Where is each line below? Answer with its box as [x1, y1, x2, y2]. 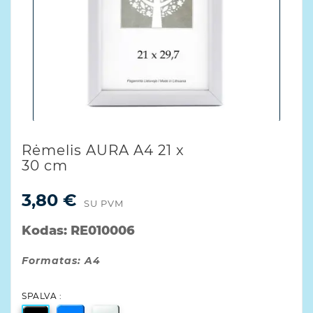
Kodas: [22, 222, 71, 238]
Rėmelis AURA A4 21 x [22, 141, 184, 159]
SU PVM [84, 197, 124, 209]
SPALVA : [22, 290, 61, 301]
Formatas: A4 [22, 254, 101, 267]
